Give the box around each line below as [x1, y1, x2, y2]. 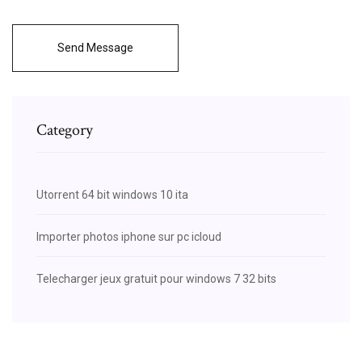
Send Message [57, 40, 133, 54]
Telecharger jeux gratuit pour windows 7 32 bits [36, 271, 276, 285]
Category [36, 119, 93, 141]
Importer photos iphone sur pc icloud [36, 229, 221, 243]
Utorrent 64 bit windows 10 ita [36, 187, 188, 201]
